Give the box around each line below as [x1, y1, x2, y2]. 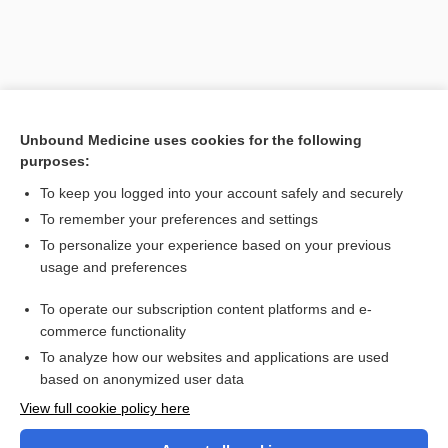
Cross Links [20, 266, 107, 286]
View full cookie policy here [20, 400, 190, 416]
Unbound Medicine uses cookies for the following [20, 132, 362, 148]
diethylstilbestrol [48, 307, 156, 324]
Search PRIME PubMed [37, 225, 144, 238]
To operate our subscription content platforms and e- [40, 301, 372, 317]
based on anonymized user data [40, 371, 244, 387]
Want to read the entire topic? [62, 383, 386, 409]
